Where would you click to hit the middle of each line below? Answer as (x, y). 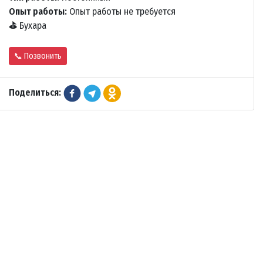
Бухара (32, 26)
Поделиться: (35, 93)
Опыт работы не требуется (121, 12)
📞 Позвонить (38, 56)
